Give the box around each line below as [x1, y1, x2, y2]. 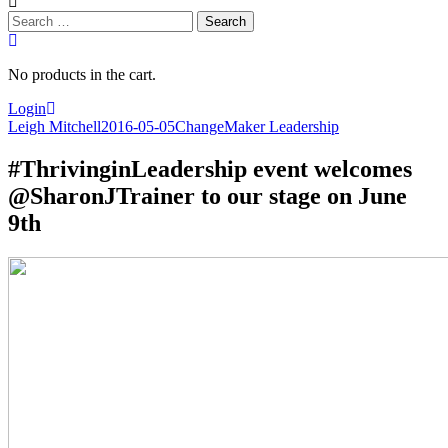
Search [7, 10, 50, 27]
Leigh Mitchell [8, 118, 101, 135]
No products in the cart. [8, 66, 156, 83]
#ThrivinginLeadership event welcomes [8, 155, 412, 182]
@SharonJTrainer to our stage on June [8, 182, 407, 209]
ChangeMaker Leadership [175, 118, 339, 135]
